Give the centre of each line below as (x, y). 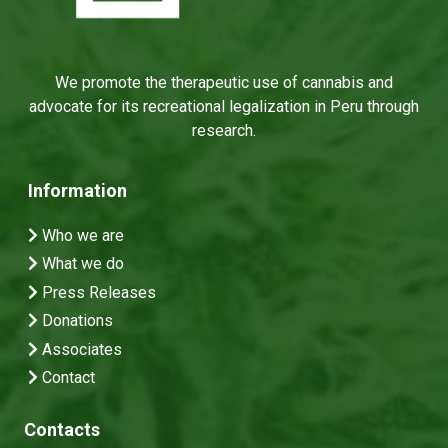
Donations (75, 321)
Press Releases (97, 292)
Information (77, 190)
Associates (80, 349)
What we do (81, 264)
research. (224, 131)
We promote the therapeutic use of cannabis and (224, 83)
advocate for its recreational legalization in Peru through (224, 107)
